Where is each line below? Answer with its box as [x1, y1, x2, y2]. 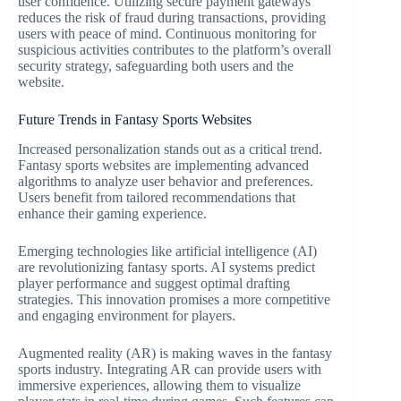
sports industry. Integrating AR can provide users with [18, 362, 321, 377]
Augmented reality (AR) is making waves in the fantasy [18, 346, 332, 361]
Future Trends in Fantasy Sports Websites [18, 112, 252, 128]
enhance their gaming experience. [18, 206, 207, 221]
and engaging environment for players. [18, 308, 235, 323]
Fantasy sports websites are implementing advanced [18, 158, 309, 173]
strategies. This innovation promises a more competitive [18, 292, 330, 307]
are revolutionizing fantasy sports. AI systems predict [18, 260, 315, 275]
